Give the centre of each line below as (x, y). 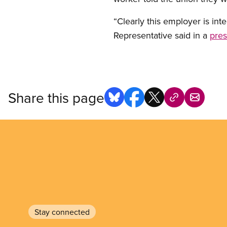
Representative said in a (162, 35)
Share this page (56, 97)
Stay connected (62, 212)
